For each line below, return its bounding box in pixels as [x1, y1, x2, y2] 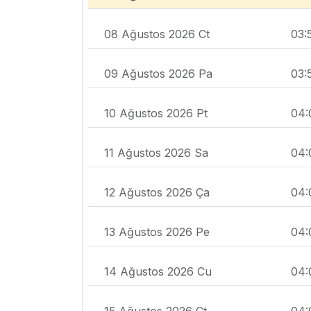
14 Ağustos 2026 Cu [104, 264, 212, 278]
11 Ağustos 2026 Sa [104, 145, 208, 160]
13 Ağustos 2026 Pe [104, 224, 210, 239]
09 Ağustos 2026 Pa [104, 66, 212, 81]
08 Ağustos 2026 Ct [104, 26, 210, 41]
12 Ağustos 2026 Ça [104, 185, 210, 199]
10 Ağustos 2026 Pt [104, 106, 208, 120]
